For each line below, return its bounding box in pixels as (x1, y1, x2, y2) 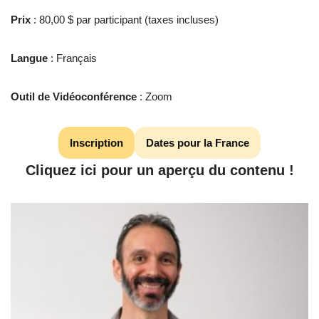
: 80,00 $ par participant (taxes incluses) (33, 14, 219, 26)
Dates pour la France (146, 136, 249, 149)
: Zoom (140, 90, 172, 103)
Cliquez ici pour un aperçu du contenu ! (25, 162, 294, 179)
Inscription (70, 136, 123, 149)
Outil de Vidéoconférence (11, 90, 140, 103)
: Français (51, 52, 97, 64)
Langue (11, 52, 51, 64)
